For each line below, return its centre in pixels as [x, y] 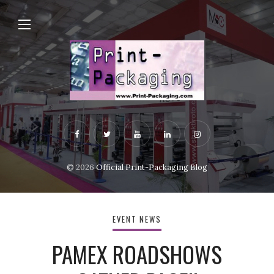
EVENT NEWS [137, 220]
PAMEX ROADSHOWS [137, 254]
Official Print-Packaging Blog [152, 167]
